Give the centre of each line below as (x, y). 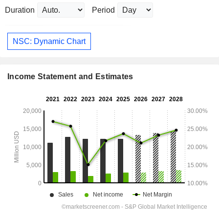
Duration (20, 10)
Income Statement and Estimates (70, 77)
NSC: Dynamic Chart (49, 41)
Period (103, 10)
